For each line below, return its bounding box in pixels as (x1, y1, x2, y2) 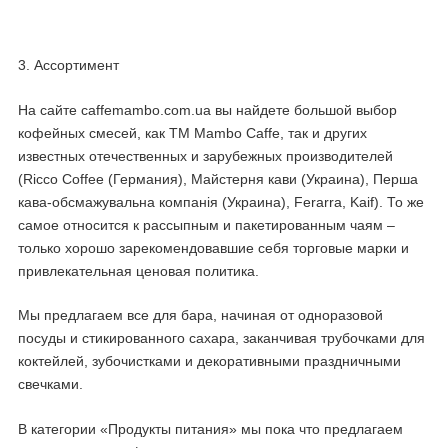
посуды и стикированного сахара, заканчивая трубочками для (18, 330, 425, 347)
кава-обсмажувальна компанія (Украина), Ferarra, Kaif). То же (18, 193, 424, 210)
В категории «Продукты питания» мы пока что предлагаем (18, 420, 403, 437)
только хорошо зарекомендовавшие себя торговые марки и (18, 239, 409, 256)
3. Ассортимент (18, 57, 119, 74)
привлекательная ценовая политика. (18, 262, 259, 279)
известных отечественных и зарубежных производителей (18, 147, 393, 164)
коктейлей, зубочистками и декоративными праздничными (18, 353, 401, 370)
